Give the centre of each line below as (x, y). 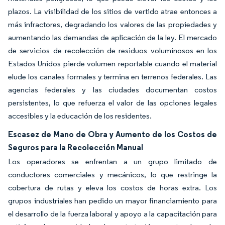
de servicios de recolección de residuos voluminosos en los (113, 50)
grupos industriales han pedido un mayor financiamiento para (113, 201)
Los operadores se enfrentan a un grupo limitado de (113, 161)
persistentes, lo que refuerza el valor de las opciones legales (113, 103)
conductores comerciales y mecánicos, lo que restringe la (113, 175)
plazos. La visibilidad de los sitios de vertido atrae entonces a (113, 11)
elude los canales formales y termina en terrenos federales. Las (113, 77)
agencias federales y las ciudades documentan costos (113, 90)
